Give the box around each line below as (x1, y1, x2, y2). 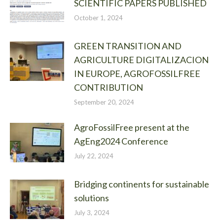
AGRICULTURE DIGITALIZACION (74, 54, 209, 65)
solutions (74, 192, 109, 203)
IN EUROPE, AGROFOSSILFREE (74, 68, 200, 79)
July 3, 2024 (74, 208, 110, 217)
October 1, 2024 (74, 13, 123, 22)
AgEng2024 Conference (74, 135, 168, 147)
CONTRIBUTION (74, 81, 143, 93)
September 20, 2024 (74, 98, 134, 106)
